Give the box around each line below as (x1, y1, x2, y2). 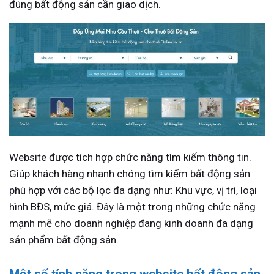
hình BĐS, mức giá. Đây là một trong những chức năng (9, 200, 256, 213)
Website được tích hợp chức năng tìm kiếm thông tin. (9, 150, 251, 163)
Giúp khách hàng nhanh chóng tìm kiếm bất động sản (9, 167, 250, 180)
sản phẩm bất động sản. (9, 233, 119, 246)
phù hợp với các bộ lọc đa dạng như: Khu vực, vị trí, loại (9, 183, 257, 196)
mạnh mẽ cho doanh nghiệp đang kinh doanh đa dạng (9, 217, 253, 229)
